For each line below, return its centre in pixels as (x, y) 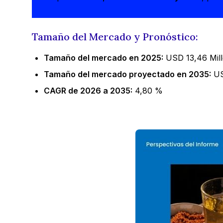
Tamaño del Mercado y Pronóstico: (115, 37)
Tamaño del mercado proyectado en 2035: (127, 74)
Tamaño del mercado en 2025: (104, 57)
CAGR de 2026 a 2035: (88, 90)
